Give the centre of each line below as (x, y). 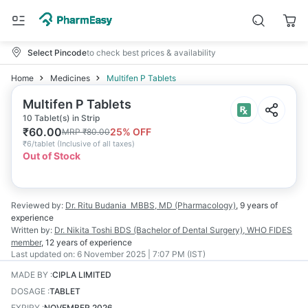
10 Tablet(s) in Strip (61, 118)
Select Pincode (57, 52)
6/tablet (41, 144)
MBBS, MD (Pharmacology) (183, 205)
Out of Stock (52, 156)
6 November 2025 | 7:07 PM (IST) (141, 254)
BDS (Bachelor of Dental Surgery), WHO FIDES (203, 230)
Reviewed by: (37, 205)
